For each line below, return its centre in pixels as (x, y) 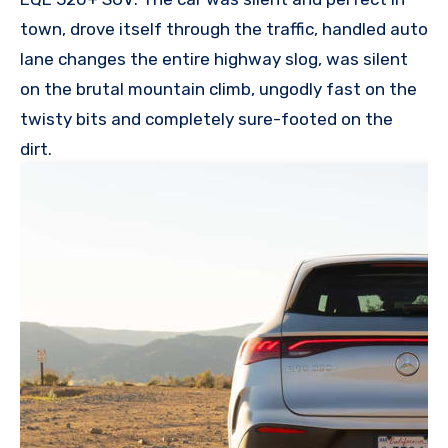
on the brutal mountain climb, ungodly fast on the (218, 88)
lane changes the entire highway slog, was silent (214, 58)
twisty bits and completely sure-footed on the (206, 118)
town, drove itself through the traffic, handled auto (224, 28)
